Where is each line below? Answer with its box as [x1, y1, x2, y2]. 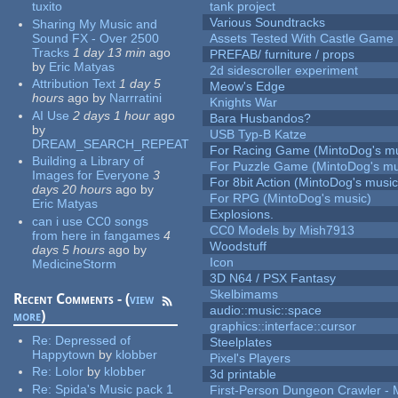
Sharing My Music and [32, 16, 158, 31]
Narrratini [109, 91, 163, 106]
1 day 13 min [73, 44, 147, 60]
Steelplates [210, 335, 273, 350]
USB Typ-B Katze [210, 127, 307, 142]
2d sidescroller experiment [210, 63, 359, 78]
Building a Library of [32, 154, 145, 169]
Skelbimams [210, 287, 279, 302]
